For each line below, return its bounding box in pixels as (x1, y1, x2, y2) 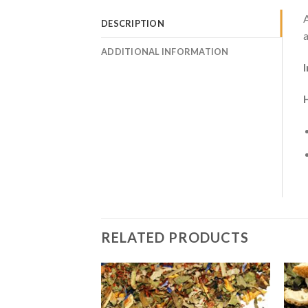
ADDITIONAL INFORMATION (101, 46, 229, 58)
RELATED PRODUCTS (101, 229, 249, 246)
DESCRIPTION (101, 18, 164, 30)
